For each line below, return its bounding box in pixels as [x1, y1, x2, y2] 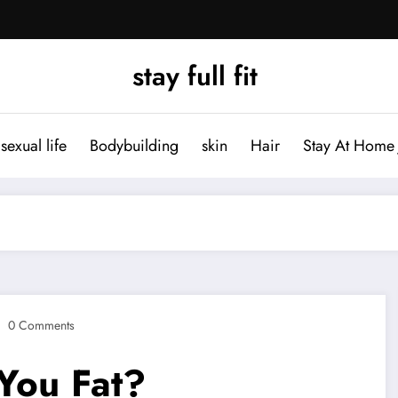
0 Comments [8, 315, 75, 334]
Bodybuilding [89, 133, 179, 157]
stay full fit [131, 56, 258, 95]
